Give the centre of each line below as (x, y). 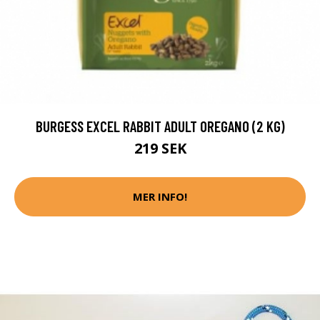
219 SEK (160, 148)
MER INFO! (160, 197)
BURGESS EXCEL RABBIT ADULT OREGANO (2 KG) (160, 126)
